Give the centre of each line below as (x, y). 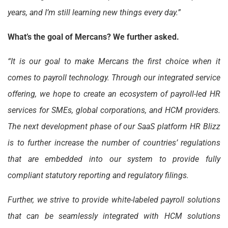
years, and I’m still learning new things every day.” (94, 12)
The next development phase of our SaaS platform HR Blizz (114, 126)
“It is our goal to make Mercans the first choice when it (114, 61)
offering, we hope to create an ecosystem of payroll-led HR (114, 94)
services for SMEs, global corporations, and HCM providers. (114, 110)
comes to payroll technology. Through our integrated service (114, 77)
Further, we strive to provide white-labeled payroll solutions (114, 199)
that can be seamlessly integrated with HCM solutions (114, 216)
